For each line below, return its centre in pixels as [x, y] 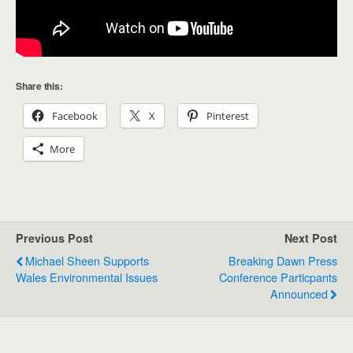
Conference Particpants [278, 277]
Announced [299, 294]
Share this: [39, 86]
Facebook [75, 116]
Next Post [311, 238]
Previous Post [54, 238]
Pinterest [228, 116]
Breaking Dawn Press [283, 260]
